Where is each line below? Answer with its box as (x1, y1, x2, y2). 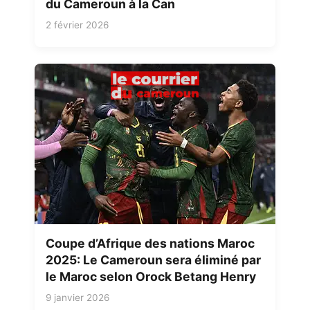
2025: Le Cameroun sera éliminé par (46, 253, 261, 268)
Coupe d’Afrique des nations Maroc (46, 236, 255, 251)
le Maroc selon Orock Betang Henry (46, 269, 256, 284)
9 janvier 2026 (46, 292, 109, 304)
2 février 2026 (46, 19, 109, 31)
